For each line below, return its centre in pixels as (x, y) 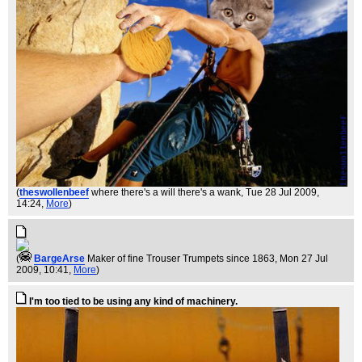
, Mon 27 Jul (301, 258)
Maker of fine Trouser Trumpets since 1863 (181, 258)
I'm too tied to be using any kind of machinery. (133, 301)
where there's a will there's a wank (166, 192)
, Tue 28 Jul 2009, (280, 192)
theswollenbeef (54, 192)
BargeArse (59, 258)
